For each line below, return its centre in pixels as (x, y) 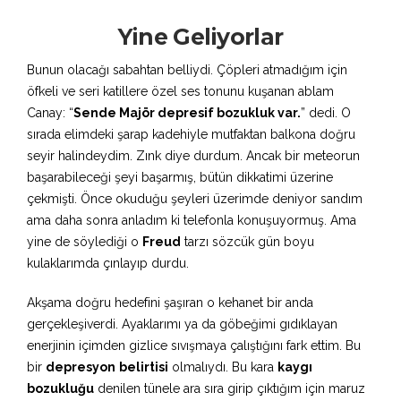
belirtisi (144, 367)
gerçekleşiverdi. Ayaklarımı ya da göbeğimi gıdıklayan (182, 324)
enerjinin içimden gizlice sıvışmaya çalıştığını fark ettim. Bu (194, 346)
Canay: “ (50, 113)
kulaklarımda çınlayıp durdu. (108, 263)
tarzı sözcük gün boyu (247, 242)
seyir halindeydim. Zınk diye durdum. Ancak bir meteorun (193, 156)
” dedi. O (326, 113)
